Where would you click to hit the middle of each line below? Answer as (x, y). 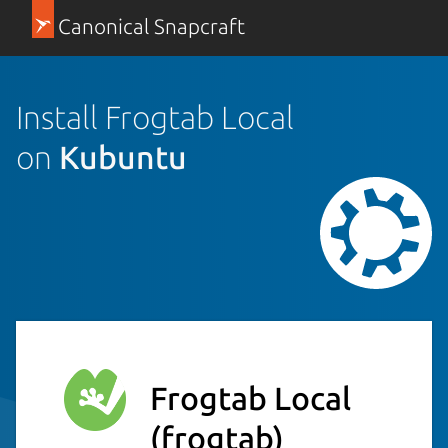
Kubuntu (123, 156)
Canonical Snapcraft (151, 26)
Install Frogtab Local (155, 116)
